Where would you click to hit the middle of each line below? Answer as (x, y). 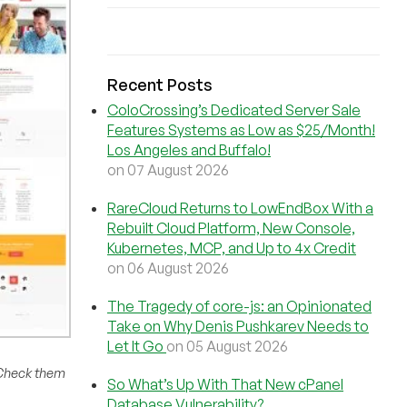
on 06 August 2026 (168, 268)
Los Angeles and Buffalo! (189, 150)
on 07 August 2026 (168, 170)
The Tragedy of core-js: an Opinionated (239, 306)
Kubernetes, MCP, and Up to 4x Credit (232, 248)
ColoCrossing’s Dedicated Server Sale (234, 110)
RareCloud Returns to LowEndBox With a (240, 208)
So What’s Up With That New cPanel (225, 384)
